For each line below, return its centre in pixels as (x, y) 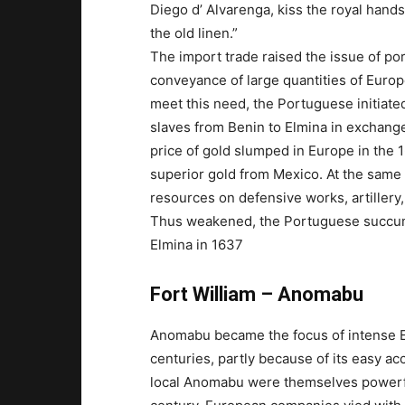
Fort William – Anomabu (256, 294)
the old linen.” (193, 33)
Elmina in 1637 (196, 245)
